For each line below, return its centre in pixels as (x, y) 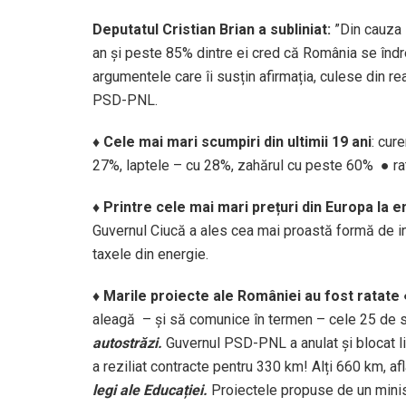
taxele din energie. (150, 254)
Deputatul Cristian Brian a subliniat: (213, 29)
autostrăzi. (127, 343)
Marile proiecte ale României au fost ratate (251, 295)
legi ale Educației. (152, 390)
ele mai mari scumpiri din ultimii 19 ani (242, 141)
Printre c (132, 207)
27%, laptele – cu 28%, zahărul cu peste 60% (235, 165)
